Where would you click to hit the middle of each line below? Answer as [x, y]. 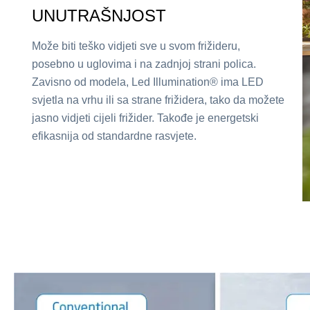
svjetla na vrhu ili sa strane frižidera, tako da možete [158, 100]
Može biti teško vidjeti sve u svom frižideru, [136, 46]
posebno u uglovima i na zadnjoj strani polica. [144, 64]
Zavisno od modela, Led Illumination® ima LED [147, 82]
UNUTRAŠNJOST [99, 16]
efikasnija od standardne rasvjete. [114, 136]
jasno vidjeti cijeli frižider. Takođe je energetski [145, 118]
